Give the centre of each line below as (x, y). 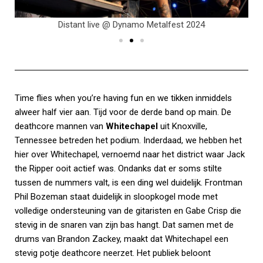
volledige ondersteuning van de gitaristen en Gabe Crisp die (128, 210)
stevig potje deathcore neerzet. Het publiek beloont (113, 253)
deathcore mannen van (60, 126)
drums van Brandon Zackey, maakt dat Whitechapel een (122, 239)
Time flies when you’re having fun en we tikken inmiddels (123, 98)
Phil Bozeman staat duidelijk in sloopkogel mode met (116, 196)
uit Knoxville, (183, 126)
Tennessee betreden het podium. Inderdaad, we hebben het (128, 140)
